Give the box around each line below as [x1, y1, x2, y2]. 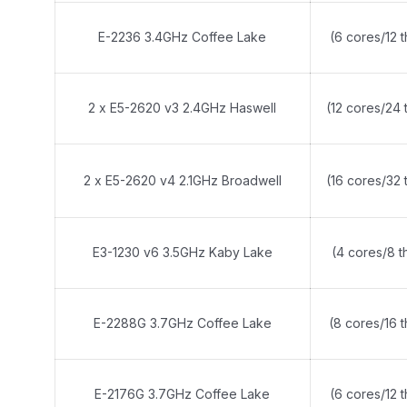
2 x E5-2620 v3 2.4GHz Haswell [88, 100, 276, 115]
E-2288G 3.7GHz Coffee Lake [93, 315, 272, 331]
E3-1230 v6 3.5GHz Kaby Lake [92, 244, 273, 260]
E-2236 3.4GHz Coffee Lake [98, 29, 266, 45]
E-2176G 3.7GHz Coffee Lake [94, 386, 270, 402]
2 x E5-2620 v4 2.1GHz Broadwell [83, 173, 282, 188]
